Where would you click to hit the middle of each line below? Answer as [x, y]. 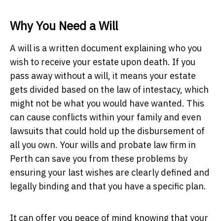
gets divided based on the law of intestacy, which [109, 89]
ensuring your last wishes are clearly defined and [110, 172]
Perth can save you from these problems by [99, 158]
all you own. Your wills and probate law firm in [103, 145]
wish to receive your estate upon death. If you [103, 62]
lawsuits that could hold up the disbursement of [107, 131]
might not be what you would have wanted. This [107, 103]
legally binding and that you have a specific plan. [108, 186]
